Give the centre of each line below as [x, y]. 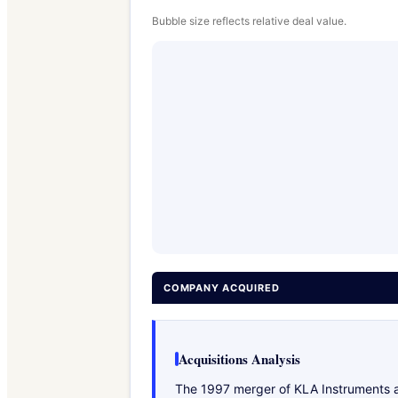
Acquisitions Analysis [239, 358]
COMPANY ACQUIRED [222, 287]
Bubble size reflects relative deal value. [249, 20]
